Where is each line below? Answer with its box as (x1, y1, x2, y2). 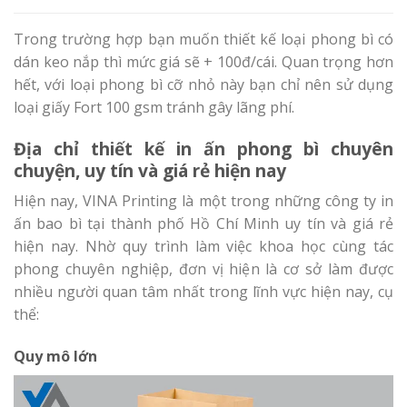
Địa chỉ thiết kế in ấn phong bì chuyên (14, 135, 393, 161)
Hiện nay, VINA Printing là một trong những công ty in (14, 191, 393, 212)
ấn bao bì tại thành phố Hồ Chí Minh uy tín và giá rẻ (14, 213, 393, 234)
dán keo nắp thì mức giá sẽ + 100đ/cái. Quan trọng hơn (14, 51, 393, 72)
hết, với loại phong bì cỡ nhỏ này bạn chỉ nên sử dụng (14, 74, 393, 94)
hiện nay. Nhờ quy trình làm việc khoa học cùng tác (14, 236, 393, 257)
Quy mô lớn (14, 346, 97, 367)
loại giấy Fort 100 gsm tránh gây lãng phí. (14, 96, 294, 117)
